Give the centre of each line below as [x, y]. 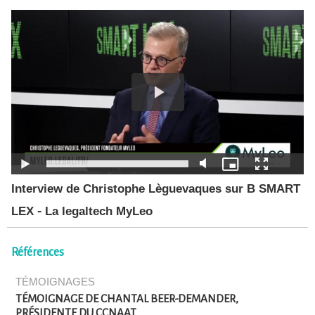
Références [38, 253]
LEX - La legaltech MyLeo [82, 212]
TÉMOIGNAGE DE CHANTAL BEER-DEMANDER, [127, 299]
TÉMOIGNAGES [55, 283]
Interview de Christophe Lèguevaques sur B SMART [156, 189]
